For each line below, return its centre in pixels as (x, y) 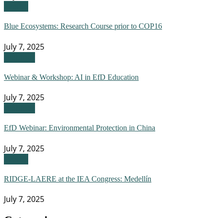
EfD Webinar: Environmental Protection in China (80, 128)
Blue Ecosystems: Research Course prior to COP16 (83, 26)
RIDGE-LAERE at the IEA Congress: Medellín (78, 179)
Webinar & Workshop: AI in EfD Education (71, 77)
